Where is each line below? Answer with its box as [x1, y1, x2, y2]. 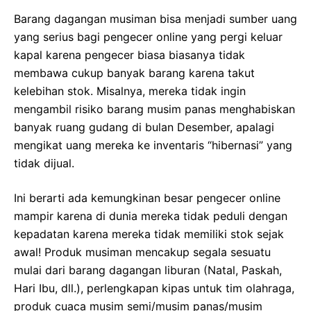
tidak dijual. [14, 156, 74, 171]
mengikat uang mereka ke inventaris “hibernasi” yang [14, 138, 292, 153]
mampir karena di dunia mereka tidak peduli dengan [14, 209, 287, 224]
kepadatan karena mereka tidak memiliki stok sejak [14, 227, 284, 242]
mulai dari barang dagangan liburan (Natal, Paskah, [14, 263, 282, 278]
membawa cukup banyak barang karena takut [14, 66, 255, 81]
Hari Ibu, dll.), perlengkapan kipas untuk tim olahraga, [14, 281, 294, 296]
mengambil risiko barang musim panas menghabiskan [14, 102, 295, 117]
